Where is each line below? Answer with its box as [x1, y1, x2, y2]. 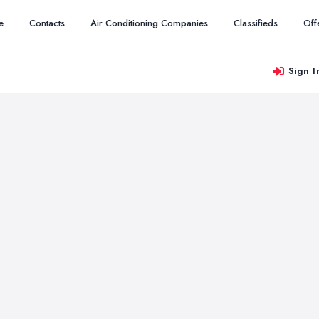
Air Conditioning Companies [90, 16, 208, 30]
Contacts [29, 16, 65, 30]
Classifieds [234, 16, 278, 30]
